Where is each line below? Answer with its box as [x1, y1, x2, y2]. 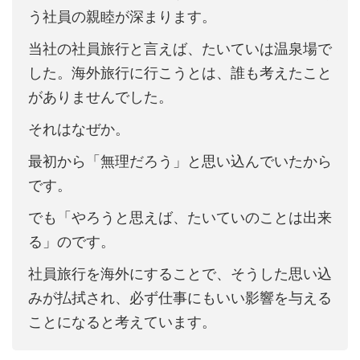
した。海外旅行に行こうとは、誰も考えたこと [28, 64, 332, 82]
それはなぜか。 [28, 121, 129, 138]
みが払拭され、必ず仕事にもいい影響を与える [28, 289, 332, 307]
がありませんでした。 [28, 88, 173, 106]
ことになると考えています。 [28, 313, 216, 331]
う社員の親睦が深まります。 [28, 8, 216, 26]
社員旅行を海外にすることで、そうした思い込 [28, 265, 332, 283]
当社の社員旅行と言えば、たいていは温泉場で [28, 40, 332, 58]
